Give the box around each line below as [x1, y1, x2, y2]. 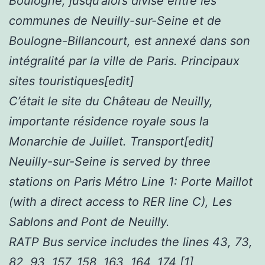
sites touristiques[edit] [9, 73, 134, 88]
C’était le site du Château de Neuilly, [9, 93, 213, 108]
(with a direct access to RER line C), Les [9, 194, 232, 209]
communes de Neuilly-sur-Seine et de [9, 13, 221, 28]
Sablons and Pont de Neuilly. [9, 214, 170, 229]
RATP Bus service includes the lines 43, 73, [9, 234, 253, 249]
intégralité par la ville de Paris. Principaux [9, 53, 240, 68]
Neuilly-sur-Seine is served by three [9, 154, 211, 169]
